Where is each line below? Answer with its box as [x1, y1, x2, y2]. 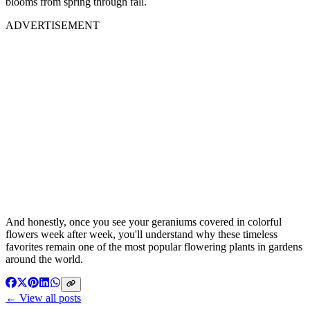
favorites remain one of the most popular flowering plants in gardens [6, 240, 302, 253]
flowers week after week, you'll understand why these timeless [6, 228, 277, 240]
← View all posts [6, 292, 81, 304]
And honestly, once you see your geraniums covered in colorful [6, 215, 282, 228]
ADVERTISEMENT [6, 19, 100, 31]
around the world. [6, 253, 83, 265]
